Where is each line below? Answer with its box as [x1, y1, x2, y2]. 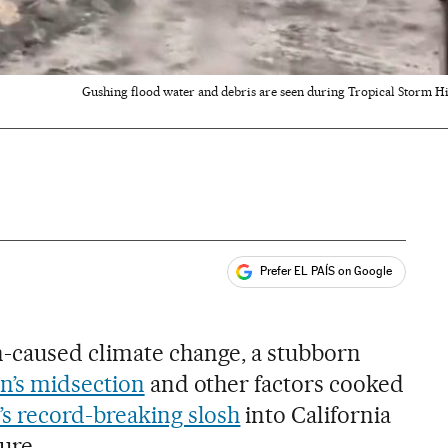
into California [240, 400, 392, 429]
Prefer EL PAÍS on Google [260, 264, 393, 279]
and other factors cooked [144, 369, 405, 398]
